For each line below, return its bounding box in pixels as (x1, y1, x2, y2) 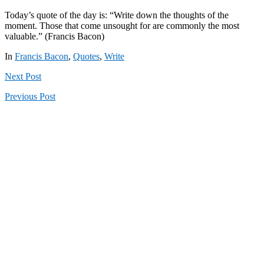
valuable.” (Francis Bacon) (5, 31, 104, 41)
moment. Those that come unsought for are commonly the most (5, 20, 239, 31)
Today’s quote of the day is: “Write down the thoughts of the (5, 9, 229, 20)
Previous (5, 91, 37, 101)
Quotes (73, 51, 100, 61)
